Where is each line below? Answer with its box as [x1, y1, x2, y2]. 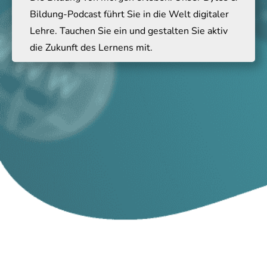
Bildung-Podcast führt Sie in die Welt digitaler [30, 8, 229, 21]
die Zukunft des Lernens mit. [30, 41, 153, 54]
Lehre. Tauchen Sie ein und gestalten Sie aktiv [30, 24, 228, 38]
